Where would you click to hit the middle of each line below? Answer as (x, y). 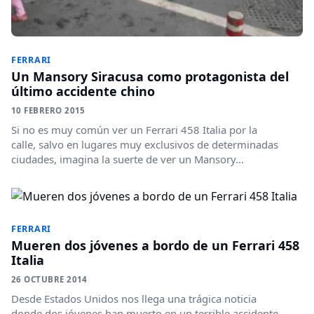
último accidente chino (83, 91)
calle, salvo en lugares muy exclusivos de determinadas (145, 145)
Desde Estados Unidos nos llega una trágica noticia (134, 299)
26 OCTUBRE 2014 (49, 280)
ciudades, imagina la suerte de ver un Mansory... (128, 159)
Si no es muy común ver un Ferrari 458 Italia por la (134, 130)
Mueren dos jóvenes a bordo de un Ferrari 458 (155, 246)
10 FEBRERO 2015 (48, 111)
